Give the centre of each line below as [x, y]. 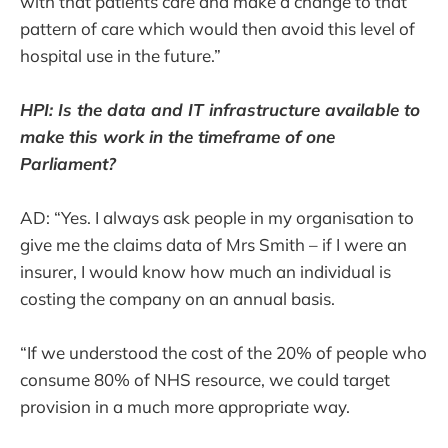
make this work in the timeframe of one [177, 136]
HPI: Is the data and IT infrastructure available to [220, 109]
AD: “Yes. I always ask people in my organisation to [217, 217]
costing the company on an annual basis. [177, 298]
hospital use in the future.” [120, 55]
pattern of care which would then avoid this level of [217, 28]
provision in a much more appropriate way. [185, 406]
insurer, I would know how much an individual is [205, 271]
